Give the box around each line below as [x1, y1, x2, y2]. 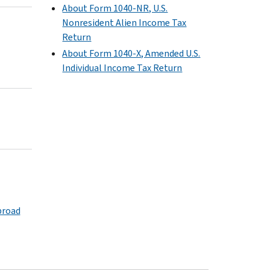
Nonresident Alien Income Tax [62, 16, 187, 29]
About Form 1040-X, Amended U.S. [62, 46, 201, 60]
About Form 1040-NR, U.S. [62, 1, 168, 14]
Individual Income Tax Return [62, 61, 183, 74]
